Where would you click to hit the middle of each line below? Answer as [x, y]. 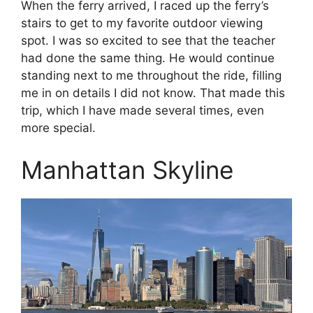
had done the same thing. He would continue [148, 58]
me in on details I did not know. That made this [153, 93]
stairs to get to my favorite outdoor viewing [142, 23]
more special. [58, 128]
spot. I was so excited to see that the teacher [148, 41]
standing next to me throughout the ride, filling [151, 76]
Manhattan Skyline [127, 169]
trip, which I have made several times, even [143, 111]
